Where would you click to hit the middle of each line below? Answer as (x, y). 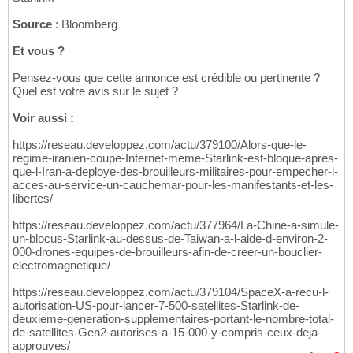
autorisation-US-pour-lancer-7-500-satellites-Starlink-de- (156, 306)
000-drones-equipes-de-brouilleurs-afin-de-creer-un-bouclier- (167, 252)
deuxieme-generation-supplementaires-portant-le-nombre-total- (173, 319)
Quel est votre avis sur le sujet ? (95, 91)
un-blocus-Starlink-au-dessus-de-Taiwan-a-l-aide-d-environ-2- (170, 239)
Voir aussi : (43, 118)
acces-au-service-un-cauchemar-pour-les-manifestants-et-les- (173, 185)
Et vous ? (39, 51)
